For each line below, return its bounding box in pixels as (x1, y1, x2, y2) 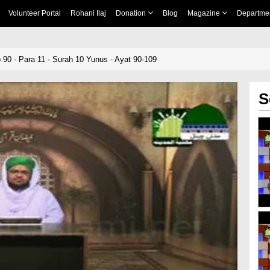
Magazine (187, 9, 222, 17)
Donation (115, 9, 148, 17)
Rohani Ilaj (70, 9, 106, 17)
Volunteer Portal (8, 9, 61, 17)
